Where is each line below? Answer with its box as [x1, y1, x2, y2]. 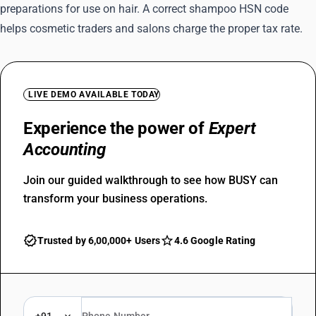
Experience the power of [23, 119, 209, 138]
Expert [208, 119, 257, 138]
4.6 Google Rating [174, 235, 256, 246]
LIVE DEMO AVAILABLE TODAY [28, 90, 159, 99]
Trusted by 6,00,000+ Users [37, 235, 161, 246]
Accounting [23, 140, 106, 159]
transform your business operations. [23, 192, 207, 205]
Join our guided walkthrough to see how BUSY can [23, 174, 278, 187]
